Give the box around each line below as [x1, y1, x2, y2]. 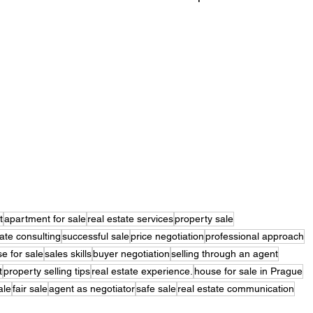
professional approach [205, 231, 305, 242]
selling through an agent [171, 248, 279, 260]
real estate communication [177, 283, 295, 295]
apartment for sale [4, 213, 87, 225]
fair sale [13, 283, 48, 295]
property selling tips [3, 265, 91, 277]
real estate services [87, 213, 174, 225]
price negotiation [131, 231, 205, 242]
